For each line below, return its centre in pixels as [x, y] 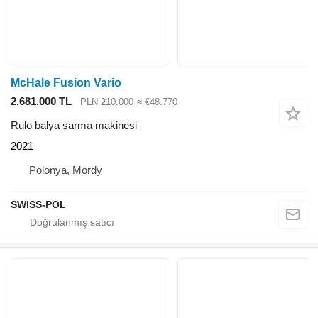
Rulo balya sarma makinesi [74, 126]
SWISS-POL [38, 205]
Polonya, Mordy [66, 170]
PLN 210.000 [107, 102]
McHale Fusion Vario [66, 82]
